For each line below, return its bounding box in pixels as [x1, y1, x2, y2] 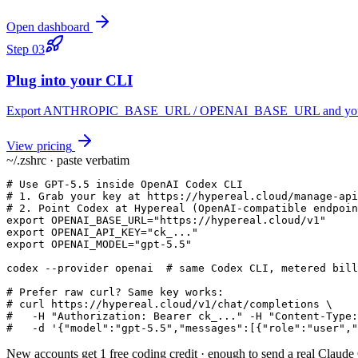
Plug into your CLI [6, 71, 133, 89]
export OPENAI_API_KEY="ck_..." [6, 226, 198, 239]
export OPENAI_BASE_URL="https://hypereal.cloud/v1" [6, 214, 326, 227]
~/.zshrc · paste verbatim [6, 153, 129, 168]
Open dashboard [6, 19, 89, 34]
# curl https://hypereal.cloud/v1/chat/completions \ [6, 298, 332, 311]
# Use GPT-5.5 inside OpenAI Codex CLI [6, 178, 243, 191]
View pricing [6, 139, 72, 153]
